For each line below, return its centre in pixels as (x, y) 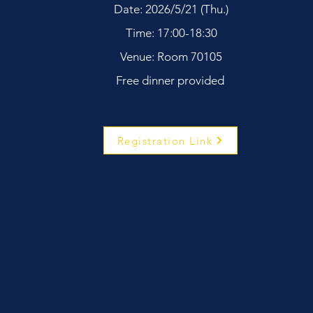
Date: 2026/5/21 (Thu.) (171, 9)
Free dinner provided (171, 80)
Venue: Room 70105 (171, 57)
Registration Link (165, 140)
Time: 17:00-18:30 (171, 33)
